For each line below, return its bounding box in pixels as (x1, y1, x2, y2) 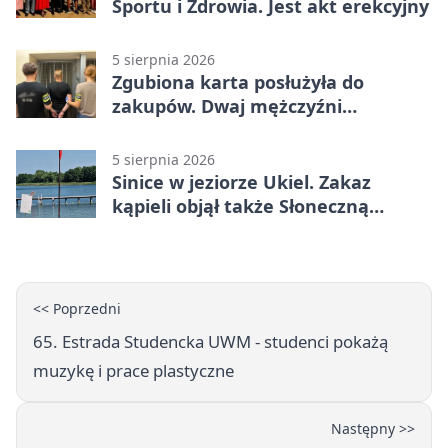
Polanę (112, 217, 173, 242)
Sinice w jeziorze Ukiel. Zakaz (112, 169, 371, 194)
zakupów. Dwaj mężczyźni (112, 93, 342, 118)
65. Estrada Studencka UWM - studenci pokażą (33, 329, 388, 353)
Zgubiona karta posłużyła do (112, 69, 364, 94)
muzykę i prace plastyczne (33, 358, 234, 382)
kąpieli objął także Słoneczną (112, 193, 369, 218)
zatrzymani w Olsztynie (112, 117, 321, 142)
